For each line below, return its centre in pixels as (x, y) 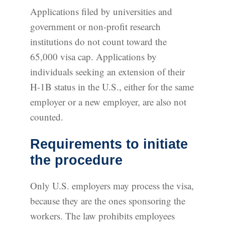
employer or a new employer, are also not (108, 102)
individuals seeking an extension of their (107, 72)
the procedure (76, 160)
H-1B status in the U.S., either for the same (112, 87)
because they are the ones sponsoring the (108, 201)
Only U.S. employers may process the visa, (112, 186)
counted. (47, 117)
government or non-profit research (95, 27)
